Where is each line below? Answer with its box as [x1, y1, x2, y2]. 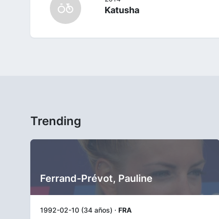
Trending [30, 113, 81, 128]
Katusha [104, 4, 139, 15]
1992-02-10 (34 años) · [40, 205, 118, 214]
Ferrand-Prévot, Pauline [40, 172, 153, 184]
